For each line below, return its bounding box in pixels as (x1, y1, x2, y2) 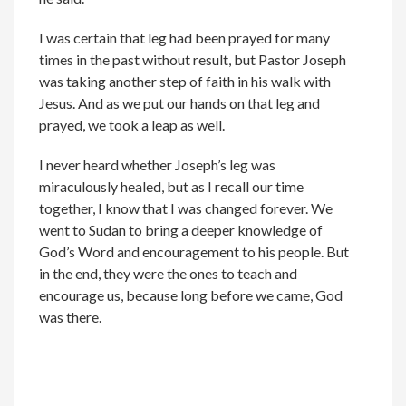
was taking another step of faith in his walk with (39, 72, 332, 91)
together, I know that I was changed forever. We (39, 199, 333, 217)
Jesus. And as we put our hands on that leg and (39, 94, 321, 112)
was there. (39, 308, 102, 326)
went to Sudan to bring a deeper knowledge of (39, 221, 324, 239)
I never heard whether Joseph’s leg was (39, 156, 276, 174)
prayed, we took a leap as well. (39, 116, 226, 134)
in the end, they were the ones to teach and (39, 265, 298, 283)
